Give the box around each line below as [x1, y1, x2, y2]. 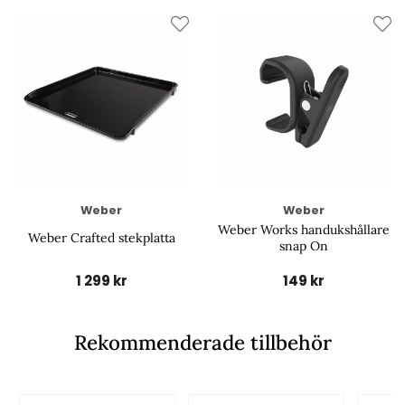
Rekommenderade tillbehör [73, 329, 332, 356]
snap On [279, 238, 328, 255]
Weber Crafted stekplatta [27, 230, 175, 247]
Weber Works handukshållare [218, 221, 390, 239]
